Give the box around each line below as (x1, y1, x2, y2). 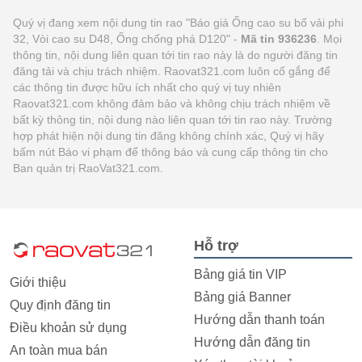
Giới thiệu (10, 275, 66, 289)
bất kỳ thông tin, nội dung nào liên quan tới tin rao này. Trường (13, 112, 332, 126)
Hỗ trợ (194, 237, 238, 254)
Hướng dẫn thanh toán (194, 312, 325, 326)
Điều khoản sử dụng (10, 320, 127, 335)
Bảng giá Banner (194, 289, 291, 304)
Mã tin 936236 (241, 32, 317, 45)
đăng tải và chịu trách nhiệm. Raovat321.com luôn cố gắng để (13, 64, 330, 78)
